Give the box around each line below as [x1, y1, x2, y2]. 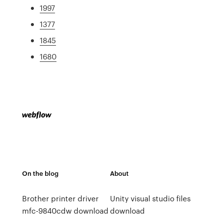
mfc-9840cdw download [22, 205, 109, 216]
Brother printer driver [22, 193, 99, 204]
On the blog [22, 168, 58, 178]
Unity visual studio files [110, 193, 191, 204]
